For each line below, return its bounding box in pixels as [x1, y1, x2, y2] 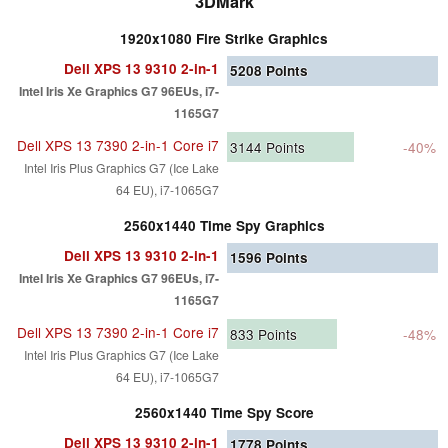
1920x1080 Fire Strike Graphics [120, 28, 328, 48]
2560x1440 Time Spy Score [134, 402, 314, 422]
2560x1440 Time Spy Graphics [123, 215, 325, 235]
